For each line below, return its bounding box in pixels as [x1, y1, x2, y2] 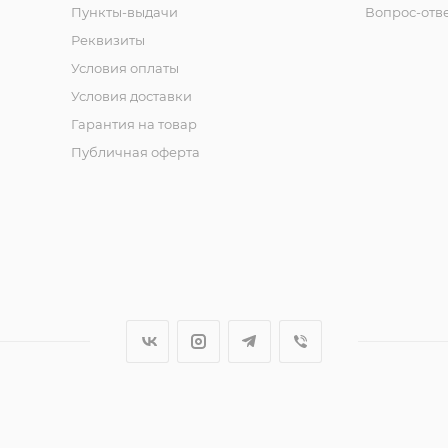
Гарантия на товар [70, 116, 197, 133]
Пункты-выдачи [70, 4, 178, 21]
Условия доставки [70, 88, 192, 105]
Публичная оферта [70, 144, 200, 161]
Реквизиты [70, 32, 145, 49]
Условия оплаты [70, 60, 179, 77]
